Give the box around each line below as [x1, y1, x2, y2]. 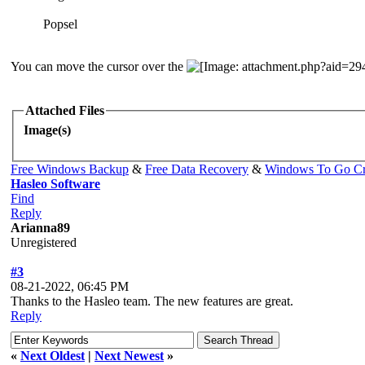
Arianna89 [11, 220, 70, 235]
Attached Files [25, 103, 104, 118]
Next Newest [95, 348, 164, 363]
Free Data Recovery [145, 161, 248, 176]
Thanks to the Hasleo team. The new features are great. [11, 293, 293, 308]
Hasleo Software [11, 176, 100, 191]
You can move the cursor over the [11, 59, 187, 74]
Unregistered [11, 235, 77, 249]
